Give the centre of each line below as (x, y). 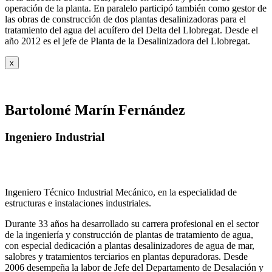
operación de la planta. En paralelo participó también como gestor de (136, 8)
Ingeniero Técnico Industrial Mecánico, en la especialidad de (121, 192)
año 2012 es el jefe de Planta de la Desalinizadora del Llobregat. (127, 41)
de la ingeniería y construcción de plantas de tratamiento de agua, (129, 234)
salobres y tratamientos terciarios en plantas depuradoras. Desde (126, 256)
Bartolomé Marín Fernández (95, 110)
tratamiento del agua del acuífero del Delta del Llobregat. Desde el (131, 30)
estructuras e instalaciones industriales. (78, 203)
